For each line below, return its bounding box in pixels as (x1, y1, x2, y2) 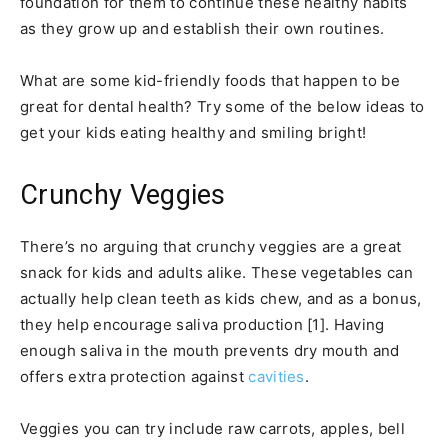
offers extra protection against (20, 366, 249, 386)
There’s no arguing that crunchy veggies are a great (20, 236, 402, 256)
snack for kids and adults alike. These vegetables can (20, 262, 413, 282)
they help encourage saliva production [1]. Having (20, 314, 385, 334)
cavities (248, 366, 305, 386)
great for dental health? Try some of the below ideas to (20, 96, 425, 116)
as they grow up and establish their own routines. (20, 18, 385, 38)
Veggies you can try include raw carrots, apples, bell (20, 418, 405, 438)
